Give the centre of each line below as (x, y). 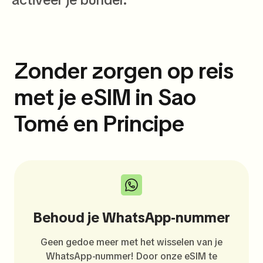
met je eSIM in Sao (105, 97)
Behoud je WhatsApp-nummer (131, 218)
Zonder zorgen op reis (124, 71)
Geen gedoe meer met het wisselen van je (131, 242)
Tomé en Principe (99, 124)
